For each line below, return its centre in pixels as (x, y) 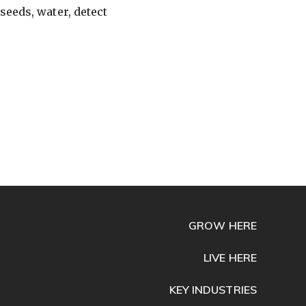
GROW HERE (223, 225)
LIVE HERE (230, 257)
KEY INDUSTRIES (213, 289)
